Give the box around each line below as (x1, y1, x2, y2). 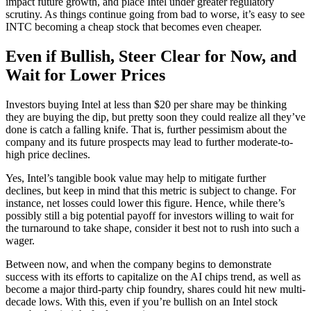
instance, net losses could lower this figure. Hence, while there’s (6, 196, 285, 209)
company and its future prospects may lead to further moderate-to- (6, 135, 293, 148)
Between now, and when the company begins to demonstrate (6, 258, 271, 270)
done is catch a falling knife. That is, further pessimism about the (6, 123, 287, 135)
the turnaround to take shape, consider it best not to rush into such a (6, 221, 299, 234)
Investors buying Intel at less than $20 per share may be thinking (6, 98, 287, 110)
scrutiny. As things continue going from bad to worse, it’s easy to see (6, 8, 305, 20)
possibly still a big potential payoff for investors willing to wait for (6, 209, 294, 221)
